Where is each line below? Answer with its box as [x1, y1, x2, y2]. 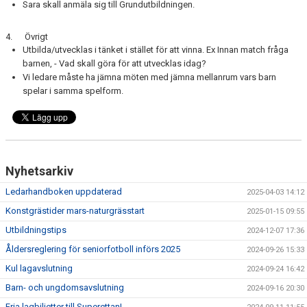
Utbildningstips [5, 225, 66, 235]
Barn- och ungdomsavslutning [5, 282, 124, 293]
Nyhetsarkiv [5, 164, 73, 178]
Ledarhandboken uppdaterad [5, 186, 122, 197]
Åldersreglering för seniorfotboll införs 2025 [5, 244, 180, 254]
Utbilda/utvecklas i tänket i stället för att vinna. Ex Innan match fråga [23, 45, 288, 55]
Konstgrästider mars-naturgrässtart [5, 206, 145, 216]
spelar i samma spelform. [23, 86, 123, 96]
